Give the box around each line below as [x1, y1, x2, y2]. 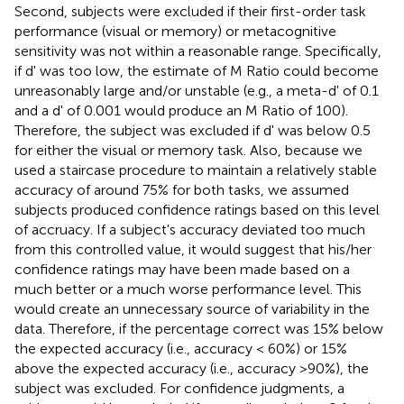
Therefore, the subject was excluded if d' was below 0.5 [14, 121, 371, 139]
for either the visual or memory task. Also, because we [14, 141, 363, 159]
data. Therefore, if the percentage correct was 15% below [14, 319, 383, 337]
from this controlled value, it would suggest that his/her [14, 240, 372, 258]
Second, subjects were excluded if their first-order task [14, 2, 366, 20]
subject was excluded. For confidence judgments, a [14, 379, 344, 397]
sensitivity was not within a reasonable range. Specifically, [14, 41, 381, 60]
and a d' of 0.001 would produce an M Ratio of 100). [14, 101, 348, 119]
